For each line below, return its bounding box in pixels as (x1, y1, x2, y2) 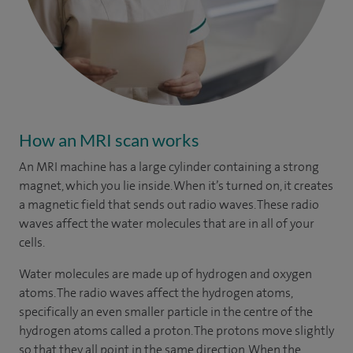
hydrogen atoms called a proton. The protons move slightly (19, 321, 334, 339)
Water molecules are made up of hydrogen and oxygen (19, 265, 312, 282)
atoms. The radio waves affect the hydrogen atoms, (19, 284, 292, 301)
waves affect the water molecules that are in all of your (19, 214, 314, 232)
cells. (19, 233, 45, 251)
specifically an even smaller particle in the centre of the (19, 303, 313, 320)
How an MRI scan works (19, 128, 199, 150)
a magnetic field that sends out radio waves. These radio (19, 195, 319, 213)
